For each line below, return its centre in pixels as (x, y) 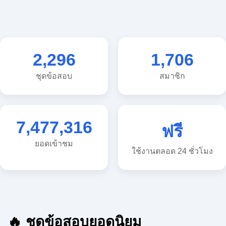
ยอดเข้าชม (54, 123)
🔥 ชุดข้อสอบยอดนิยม (73, 190)
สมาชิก (172, 55)
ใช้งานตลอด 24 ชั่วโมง (172, 123)
